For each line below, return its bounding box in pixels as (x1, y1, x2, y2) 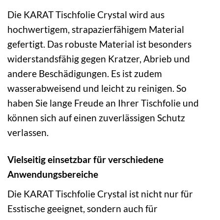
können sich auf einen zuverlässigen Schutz (7, 112, 185, 124)
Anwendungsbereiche (7, 168, 98, 180)
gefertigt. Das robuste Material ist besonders (7, 38, 192, 50)
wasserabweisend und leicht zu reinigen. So (7, 82, 187, 94)
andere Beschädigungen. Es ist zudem (7, 68, 162, 80)
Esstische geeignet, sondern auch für (7, 202, 158, 214)
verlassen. (7, 127, 49, 138)
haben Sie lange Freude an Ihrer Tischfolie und (7, 97, 199, 109)
